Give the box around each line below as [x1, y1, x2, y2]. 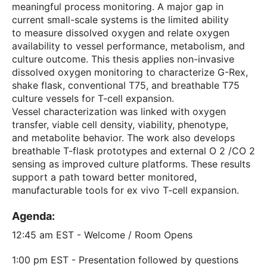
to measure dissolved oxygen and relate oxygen [12, 27, 229, 39]
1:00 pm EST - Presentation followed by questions [12, 254, 238, 266]
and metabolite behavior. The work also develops [12, 132, 235, 144]
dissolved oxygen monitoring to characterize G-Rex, [12, 66, 248, 78]
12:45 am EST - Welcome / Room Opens [12, 229, 193, 241]
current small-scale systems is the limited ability [12, 14, 229, 26]
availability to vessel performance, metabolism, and [12, 40, 245, 52]
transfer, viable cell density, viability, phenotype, [12, 119, 228, 131]
